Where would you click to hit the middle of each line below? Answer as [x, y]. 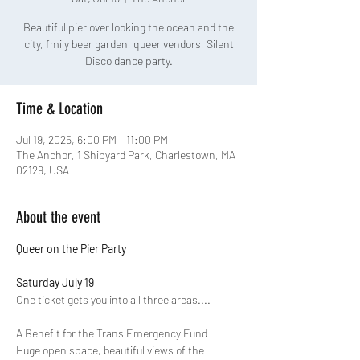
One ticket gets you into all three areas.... [115, 299]
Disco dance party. [129, 61]
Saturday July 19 [56, 282]
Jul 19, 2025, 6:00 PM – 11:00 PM [92, 139]
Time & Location [59, 108]
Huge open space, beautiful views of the [111, 350]
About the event [58, 217]
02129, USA [43, 170]
